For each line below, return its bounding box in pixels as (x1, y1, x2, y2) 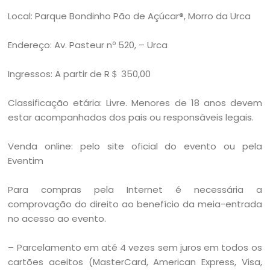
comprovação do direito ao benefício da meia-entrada (8, 197, 262, 210)
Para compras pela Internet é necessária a (8, 183, 262, 196)
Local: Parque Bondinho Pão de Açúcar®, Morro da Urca (8, 9, 251, 22)
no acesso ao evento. (8, 212, 107, 225)
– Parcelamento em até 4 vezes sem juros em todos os (8, 240, 262, 254)
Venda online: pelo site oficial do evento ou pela (8, 139, 262, 152)
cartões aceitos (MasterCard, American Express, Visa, (8, 255, 262, 268)
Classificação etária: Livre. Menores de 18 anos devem (8, 96, 262, 109)
